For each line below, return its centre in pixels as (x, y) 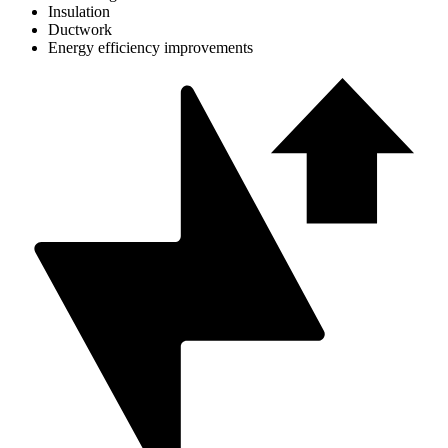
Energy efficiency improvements (150, 48)
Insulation (79, 12)
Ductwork (80, 30)
